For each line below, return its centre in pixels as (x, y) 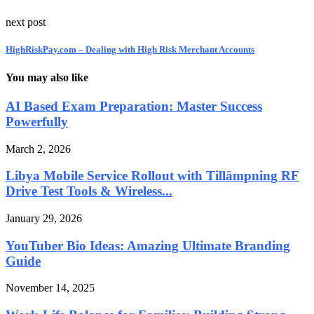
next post (26, 22)
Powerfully (37, 121)
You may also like (47, 77)
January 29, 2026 (44, 218)
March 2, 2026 (38, 149)
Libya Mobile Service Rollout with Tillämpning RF (152, 176)
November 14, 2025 (50, 288)
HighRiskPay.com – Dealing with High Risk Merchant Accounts (130, 50)
